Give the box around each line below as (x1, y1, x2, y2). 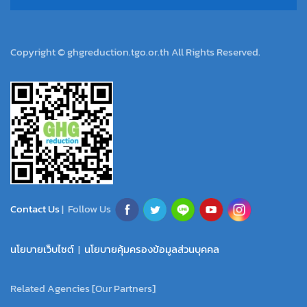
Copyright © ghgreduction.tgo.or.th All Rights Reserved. (10, 43, 260, 60)
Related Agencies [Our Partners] (10, 280, 156, 296)
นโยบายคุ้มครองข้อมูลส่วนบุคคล (84, 241, 219, 257)
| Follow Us (62, 200, 115, 217)
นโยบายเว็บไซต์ (10, 241, 74, 257)
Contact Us (10, 200, 62, 217)
